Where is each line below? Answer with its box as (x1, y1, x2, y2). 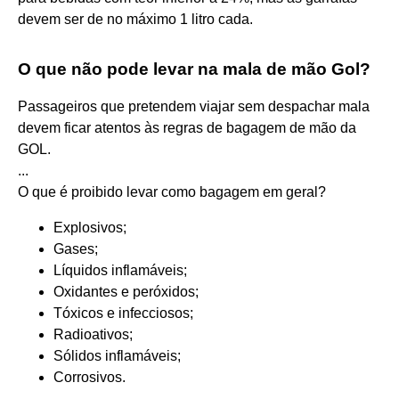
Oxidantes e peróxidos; (53, 283, 199, 299)
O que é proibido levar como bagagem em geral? (18, 183, 326, 199)
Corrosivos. (53, 369, 126, 385)
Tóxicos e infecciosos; (53, 305, 193, 321)
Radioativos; (53, 326, 133, 342)
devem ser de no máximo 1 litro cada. (18, 11, 253, 27)
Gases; (53, 240, 98, 256)
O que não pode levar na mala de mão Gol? (18, 59, 370, 78)
